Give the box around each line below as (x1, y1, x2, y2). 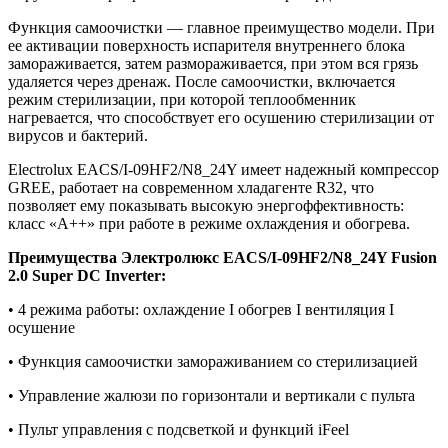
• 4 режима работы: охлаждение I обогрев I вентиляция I (8, 300, 394, 318)
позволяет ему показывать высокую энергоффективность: (8, 196, 404, 214)
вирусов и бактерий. (8, 126, 148, 144)
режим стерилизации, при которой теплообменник (8, 90, 356, 108)
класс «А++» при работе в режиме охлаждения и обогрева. (8, 214, 410, 232)
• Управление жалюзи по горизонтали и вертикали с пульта (8, 386, 415, 404)
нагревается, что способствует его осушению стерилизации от (8, 108, 434, 126)
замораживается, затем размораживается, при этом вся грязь (8, 54, 418, 72)
